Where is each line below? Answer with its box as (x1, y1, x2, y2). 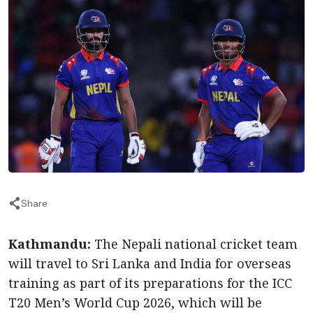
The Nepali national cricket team (91, 235, 298, 252)
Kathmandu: (8, 235, 91, 252)
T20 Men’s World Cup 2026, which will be (8, 294, 262, 311)
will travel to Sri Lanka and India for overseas (8, 255, 291, 272)
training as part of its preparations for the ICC (8, 275, 292, 291)
